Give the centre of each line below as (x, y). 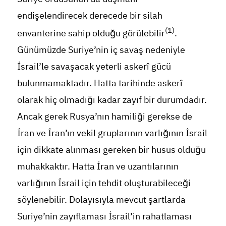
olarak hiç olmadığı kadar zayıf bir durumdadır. (112, 99)
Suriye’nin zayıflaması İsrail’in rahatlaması (104, 216)
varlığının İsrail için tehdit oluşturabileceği (104, 183)
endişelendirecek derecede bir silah (90, 15)
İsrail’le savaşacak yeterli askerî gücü (94, 66)
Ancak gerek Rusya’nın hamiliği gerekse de (104, 116)
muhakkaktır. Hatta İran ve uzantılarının (98, 166)
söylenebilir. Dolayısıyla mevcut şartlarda (101, 199)
